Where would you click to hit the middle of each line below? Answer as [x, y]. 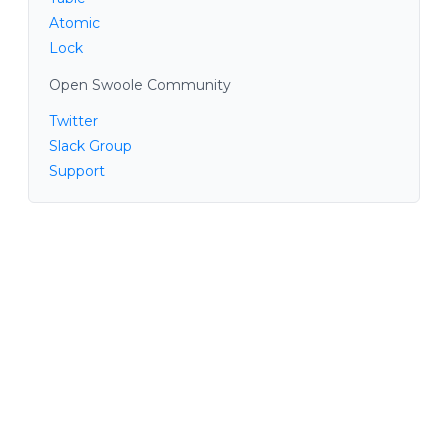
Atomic [74, 22]
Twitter [73, 120]
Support [77, 170]
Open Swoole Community [140, 84]
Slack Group [90, 145]
